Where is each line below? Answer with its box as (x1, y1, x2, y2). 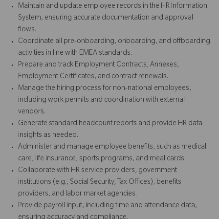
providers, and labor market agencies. (18, 190, 137, 198)
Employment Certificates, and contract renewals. (18, 73, 168, 81)
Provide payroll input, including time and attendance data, (18, 202, 197, 210)
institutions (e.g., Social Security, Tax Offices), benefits (18, 178, 181, 187)
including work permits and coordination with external (18, 96, 185, 105)
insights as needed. (18, 131, 78, 140)
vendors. (18, 108, 45, 116)
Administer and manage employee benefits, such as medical (18, 143, 206, 152)
